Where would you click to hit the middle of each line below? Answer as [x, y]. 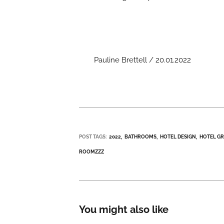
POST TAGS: [93, 136]
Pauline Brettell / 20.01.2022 [143, 60]
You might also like [124, 210]
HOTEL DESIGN [178, 136]
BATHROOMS [141, 136]
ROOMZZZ [92, 151]
